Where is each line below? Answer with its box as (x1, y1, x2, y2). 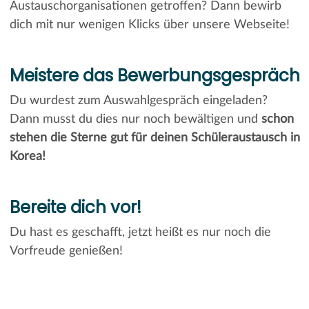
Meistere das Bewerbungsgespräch (9, 63, 300, 88)
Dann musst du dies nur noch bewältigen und (9, 112, 261, 126)
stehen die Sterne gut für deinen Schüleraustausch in (9, 131, 300, 144)
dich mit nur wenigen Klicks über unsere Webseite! (9, 18, 290, 31)
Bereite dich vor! (9, 195, 141, 219)
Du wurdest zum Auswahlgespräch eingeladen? (9, 94, 268, 107)
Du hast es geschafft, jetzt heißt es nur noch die (9, 226, 271, 239)
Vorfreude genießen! (9, 244, 123, 257)
